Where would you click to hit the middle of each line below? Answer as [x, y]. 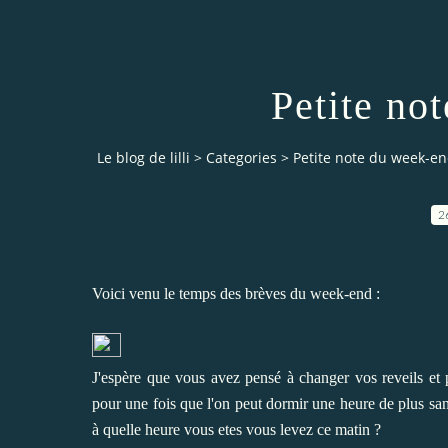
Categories [241, 158]
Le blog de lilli [143, 158]
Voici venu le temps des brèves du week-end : [236, 293]
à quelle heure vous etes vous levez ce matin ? [236, 429]
